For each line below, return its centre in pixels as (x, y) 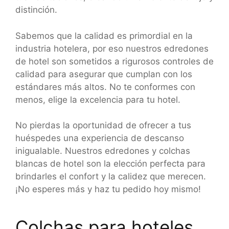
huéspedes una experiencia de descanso (100, 138)
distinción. (36, 10)
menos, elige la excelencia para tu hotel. (98, 99)
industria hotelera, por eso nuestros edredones (112, 48)
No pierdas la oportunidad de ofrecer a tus (103, 125)
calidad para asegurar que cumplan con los (104, 74)
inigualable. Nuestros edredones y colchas (103, 151)
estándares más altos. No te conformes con (105, 87)
